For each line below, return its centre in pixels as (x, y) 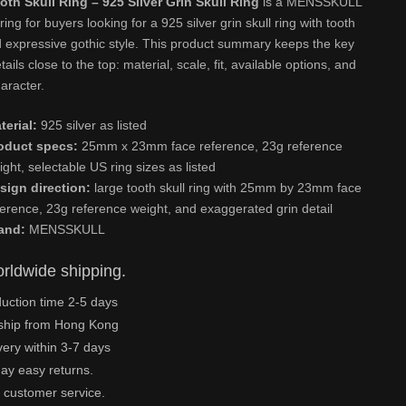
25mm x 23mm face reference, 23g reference (211, 146)
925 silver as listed (92, 125)
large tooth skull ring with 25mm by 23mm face (227, 188)
